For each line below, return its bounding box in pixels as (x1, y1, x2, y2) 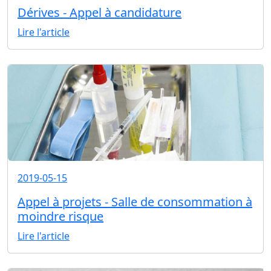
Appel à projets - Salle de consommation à (18, 194, 252, 211)
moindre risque (18, 208, 103, 225)
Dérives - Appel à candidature (18, 4, 181, 21)
